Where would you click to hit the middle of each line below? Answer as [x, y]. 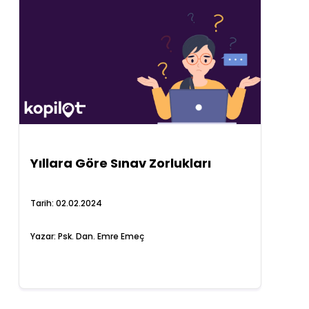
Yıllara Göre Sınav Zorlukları [121, 163]
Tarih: [43, 203]
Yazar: [44, 236]
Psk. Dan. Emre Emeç [101, 236]
